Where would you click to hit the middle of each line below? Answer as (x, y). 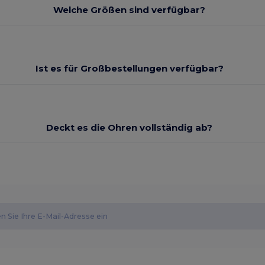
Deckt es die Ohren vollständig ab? (130, 127)
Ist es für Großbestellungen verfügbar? (129, 69)
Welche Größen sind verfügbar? (130, 9)
